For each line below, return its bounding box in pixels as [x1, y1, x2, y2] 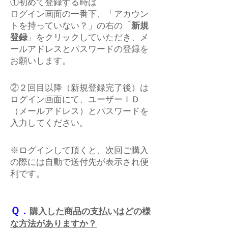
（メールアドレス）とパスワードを [10, 106, 149, 117]
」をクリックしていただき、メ [27, 33, 149, 43]
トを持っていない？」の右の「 [10, 21, 131, 31]
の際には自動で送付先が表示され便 [10, 157, 149, 167]
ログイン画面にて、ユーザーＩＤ [10, 95, 140, 105]
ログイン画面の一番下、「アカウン [10, 9, 149, 19]
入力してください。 [10, 118, 88, 128]
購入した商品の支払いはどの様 [30, 207, 151, 217]
